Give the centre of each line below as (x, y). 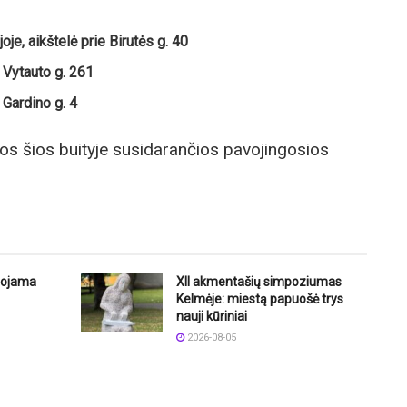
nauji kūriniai (212, 316)
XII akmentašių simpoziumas (259, 281)
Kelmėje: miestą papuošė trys (260, 298)
